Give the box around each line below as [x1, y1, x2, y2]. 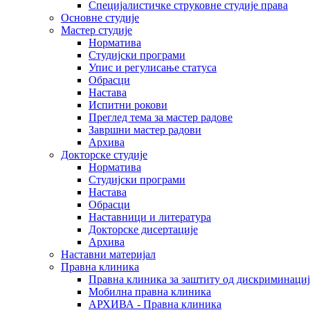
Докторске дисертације [89, 224, 198, 235]
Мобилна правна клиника [89, 286, 211, 298]
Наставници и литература [89, 211, 211, 223]
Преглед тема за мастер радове [89, 111, 232, 123]
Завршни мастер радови [89, 124, 201, 136]
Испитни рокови [89, 99, 167, 111]
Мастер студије [61, 24, 132, 36]
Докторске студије [61, 149, 147, 161]
